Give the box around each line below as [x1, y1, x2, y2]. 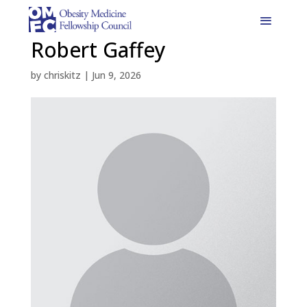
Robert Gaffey [30, 36, 166, 64]
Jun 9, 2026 [91, 69, 141, 82]
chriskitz [43, 69, 81, 82]
